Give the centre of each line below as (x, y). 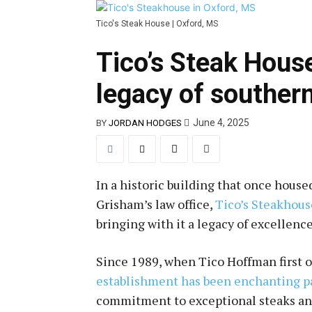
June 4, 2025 (221, 123)
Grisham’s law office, (156, 204)
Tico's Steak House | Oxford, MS (157, 24)
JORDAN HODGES (145, 123)
